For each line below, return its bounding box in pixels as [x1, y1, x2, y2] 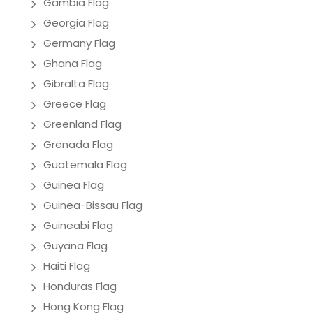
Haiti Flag [43, 258, 90, 273]
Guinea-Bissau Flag [43, 197, 143, 212]
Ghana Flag [43, 55, 102, 71]
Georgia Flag [43, 15, 109, 30]
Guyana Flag [43, 238, 108, 253]
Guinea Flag [43, 177, 104, 192]
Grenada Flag [43, 136, 113, 152]
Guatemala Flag [43, 156, 127, 172]
